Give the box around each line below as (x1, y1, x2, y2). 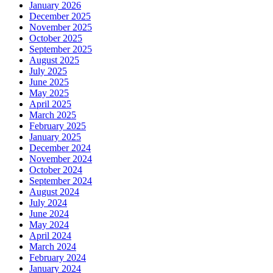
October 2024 (29, 164, 82, 175)
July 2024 (29, 197, 67, 208)
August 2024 (29, 186, 79, 197)
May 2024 (29, 219, 69, 230)
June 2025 (29, 76, 69, 87)
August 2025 (29, 54, 79, 65)
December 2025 (29, 10, 91, 21)
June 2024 (29, 208, 69, 219)
